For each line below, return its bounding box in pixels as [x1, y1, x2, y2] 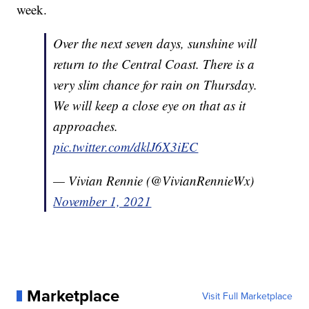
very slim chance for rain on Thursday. [53, 75, 258, 93]
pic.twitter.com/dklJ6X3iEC [53, 137, 199, 155]
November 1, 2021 [53, 192, 152, 210]
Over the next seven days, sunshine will [53, 34, 257, 52]
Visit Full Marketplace [201, 288, 292, 303]
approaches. [53, 117, 119, 134]
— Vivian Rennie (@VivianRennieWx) [53, 171, 255, 189]
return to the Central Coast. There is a [53, 54, 255, 72]
